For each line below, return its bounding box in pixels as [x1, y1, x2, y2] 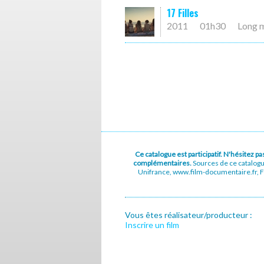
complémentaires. [133, 159, 193, 167]
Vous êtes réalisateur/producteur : [125, 210, 252, 220]
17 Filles [167, 6, 199, 20]
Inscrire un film [125, 220, 179, 230]
